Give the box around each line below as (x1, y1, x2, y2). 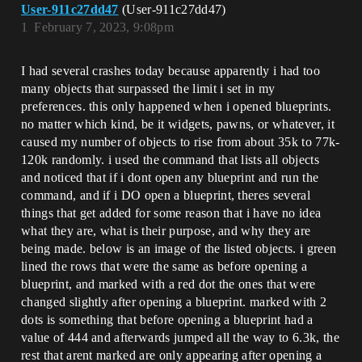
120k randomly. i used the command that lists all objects (21, 153, 319, 166)
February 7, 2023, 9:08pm (34, 20, 175, 34)
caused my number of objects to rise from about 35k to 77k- (21, 135, 340, 149)
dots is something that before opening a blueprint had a (21, 313, 314, 326)
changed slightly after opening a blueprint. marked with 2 (21, 295, 327, 309)
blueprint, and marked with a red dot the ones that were (21, 277, 316, 291)
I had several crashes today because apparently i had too (21, 64, 320, 78)
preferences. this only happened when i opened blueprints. (21, 99, 332, 113)
